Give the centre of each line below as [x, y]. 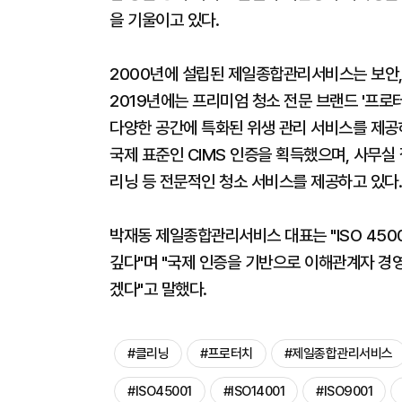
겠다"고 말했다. [158, 289]
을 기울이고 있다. [164, 20]
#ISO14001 [253, 391]
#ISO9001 [344, 391]
